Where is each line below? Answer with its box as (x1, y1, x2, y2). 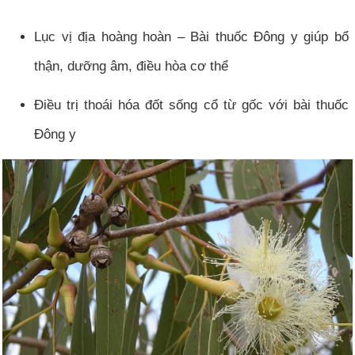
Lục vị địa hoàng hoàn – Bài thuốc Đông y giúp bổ (34, 29, 349, 44)
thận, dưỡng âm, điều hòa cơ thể (34, 59, 228, 74)
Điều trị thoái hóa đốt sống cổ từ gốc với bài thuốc (34, 97, 349, 113)
